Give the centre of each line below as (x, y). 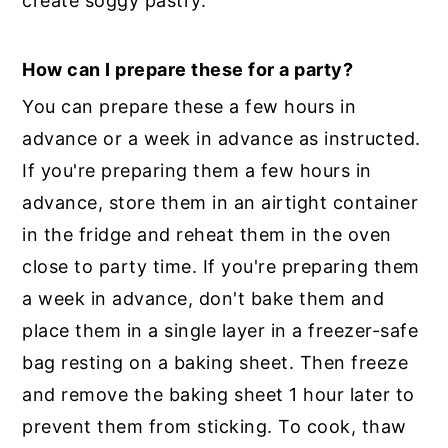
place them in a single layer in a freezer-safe (220, 331)
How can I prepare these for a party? (188, 70)
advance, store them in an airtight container (220, 203)
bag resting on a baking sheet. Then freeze (215, 363)
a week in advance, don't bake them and (203, 299)
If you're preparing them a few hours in (197, 171)
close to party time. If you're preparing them (221, 267)
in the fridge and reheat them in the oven (207, 235)
